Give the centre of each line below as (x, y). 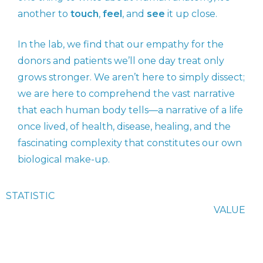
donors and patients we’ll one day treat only (121, 61)
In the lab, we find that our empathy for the (121, 45)
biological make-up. (64, 160)
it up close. (191, 14)
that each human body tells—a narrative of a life (130, 110)
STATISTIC (30, 196)
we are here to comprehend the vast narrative (126, 94)
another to (44, 14)
